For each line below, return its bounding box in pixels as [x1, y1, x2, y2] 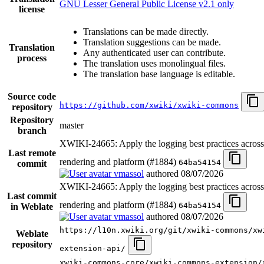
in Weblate [11, 202, 53, 212]
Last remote [8, 148, 56, 159]
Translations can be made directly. [83, 27, 209, 37]
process [17, 53, 47, 64]
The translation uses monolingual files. [83, 58, 226, 69]
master [60, 120, 84, 131]
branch [17, 126, 47, 136]
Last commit [7, 191, 57, 202]
